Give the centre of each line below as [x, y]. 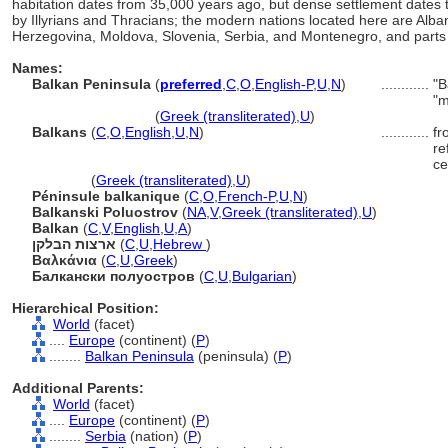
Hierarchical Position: [85, 308]
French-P [246, 196]
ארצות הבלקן [74, 244]
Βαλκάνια [64, 260]
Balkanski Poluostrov [105, 212]
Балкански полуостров [113, 276]
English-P [284, 84]
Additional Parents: [78, 388]
